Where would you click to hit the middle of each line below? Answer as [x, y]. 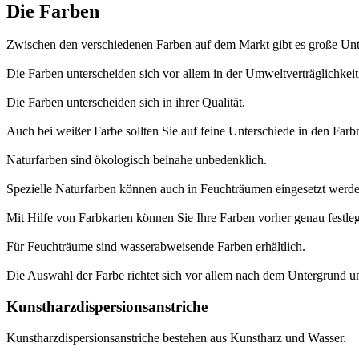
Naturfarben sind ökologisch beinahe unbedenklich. [137, 160]
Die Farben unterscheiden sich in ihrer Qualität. [126, 103]
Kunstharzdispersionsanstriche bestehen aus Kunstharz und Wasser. [176, 337]
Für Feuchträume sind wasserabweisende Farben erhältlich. [156, 247]
